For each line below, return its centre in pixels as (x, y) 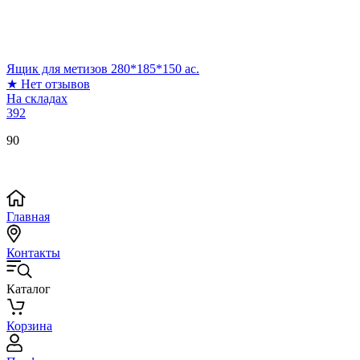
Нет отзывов (55, 84)
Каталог (29, 288)
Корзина (29, 325)
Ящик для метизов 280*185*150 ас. (103, 68)
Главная (28, 216)
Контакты (33, 252)
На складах (37, 98)
